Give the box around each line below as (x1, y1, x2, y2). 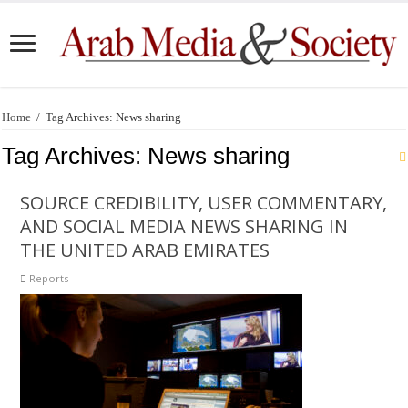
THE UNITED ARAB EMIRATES (20, 237, 270, 262)
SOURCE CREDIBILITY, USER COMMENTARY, (20, 189, 388, 215)
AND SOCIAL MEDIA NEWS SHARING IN (20, 213, 349, 239)
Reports (29, 270, 69, 285)
